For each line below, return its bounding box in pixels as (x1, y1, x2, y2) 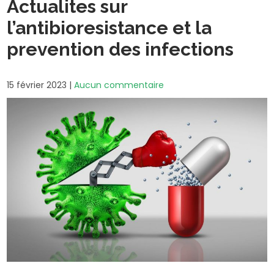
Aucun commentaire (74, 79, 165, 91)
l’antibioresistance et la (7, 17, 212, 39)
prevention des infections (7, 39, 234, 60)
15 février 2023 (7, 79, 67, 91)
